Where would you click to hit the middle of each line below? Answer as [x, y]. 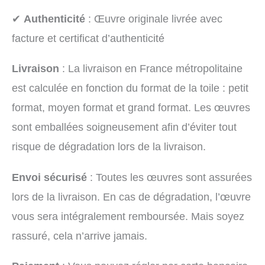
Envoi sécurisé [49, 177]
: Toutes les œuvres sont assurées [169, 177]
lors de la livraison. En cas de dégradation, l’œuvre [131, 196]
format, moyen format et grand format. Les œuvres [131, 108]
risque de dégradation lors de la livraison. [109, 147]
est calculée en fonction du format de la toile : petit [130, 88]
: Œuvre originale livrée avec [154, 19]
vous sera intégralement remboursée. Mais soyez [128, 216]
